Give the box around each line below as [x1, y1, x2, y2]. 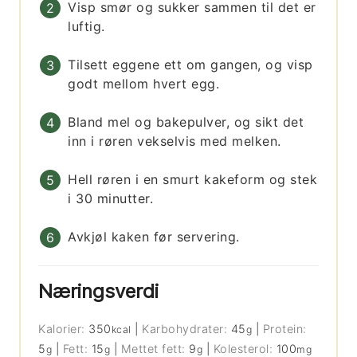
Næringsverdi [38, 280, 159, 304]
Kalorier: [38, 322, 89, 336]
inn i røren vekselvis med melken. [68, 133, 281, 150]
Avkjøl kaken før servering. [68, 229, 240, 245]
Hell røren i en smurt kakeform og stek [68, 171, 318, 188]
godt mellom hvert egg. [68, 76, 220, 92]
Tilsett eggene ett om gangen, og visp [68, 57, 313, 73]
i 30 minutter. [68, 190, 154, 207]
